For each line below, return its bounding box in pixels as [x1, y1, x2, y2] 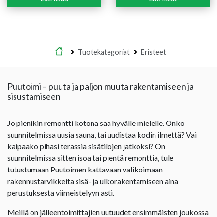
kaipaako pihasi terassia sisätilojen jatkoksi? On [7, 141, 165, 151]
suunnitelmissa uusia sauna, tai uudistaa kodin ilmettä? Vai [7, 129, 197, 139]
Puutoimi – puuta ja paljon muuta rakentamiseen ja [7, 80, 194, 92]
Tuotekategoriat [77, 47, 130, 56]
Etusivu [66, 47, 90, 56]
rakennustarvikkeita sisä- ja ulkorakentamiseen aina [7, 176, 178, 186]
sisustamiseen [7, 91, 61, 102]
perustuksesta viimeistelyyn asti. [7, 187, 114, 197]
